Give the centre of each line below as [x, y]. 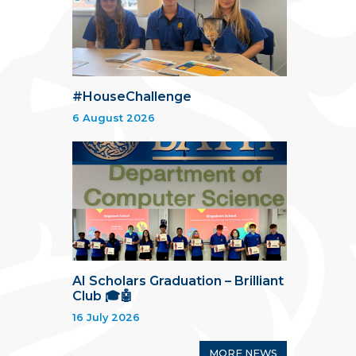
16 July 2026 [106, 318]
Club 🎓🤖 [103, 296]
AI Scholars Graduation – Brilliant [178, 281]
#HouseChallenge [132, 97]
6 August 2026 [114, 118]
